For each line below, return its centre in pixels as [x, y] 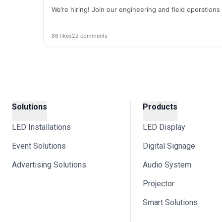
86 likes [62, 36]
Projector [159, 184]
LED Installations [41, 127]
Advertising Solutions [49, 165]
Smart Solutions [170, 202]
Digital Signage [169, 146]
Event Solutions [39, 146]
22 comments [90, 36]
